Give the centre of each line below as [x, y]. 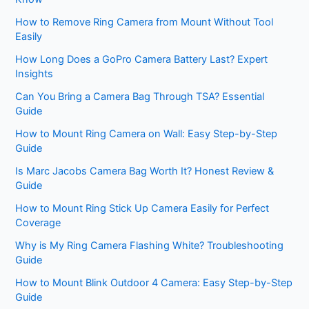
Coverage [38, 222]
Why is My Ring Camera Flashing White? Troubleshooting [150, 245]
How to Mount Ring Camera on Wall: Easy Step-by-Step [147, 133]
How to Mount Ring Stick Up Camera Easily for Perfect [142, 208]
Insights [34, 73]
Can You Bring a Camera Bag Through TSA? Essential [140, 96]
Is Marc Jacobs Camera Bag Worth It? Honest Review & [145, 171]
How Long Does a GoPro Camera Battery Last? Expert [142, 59]
